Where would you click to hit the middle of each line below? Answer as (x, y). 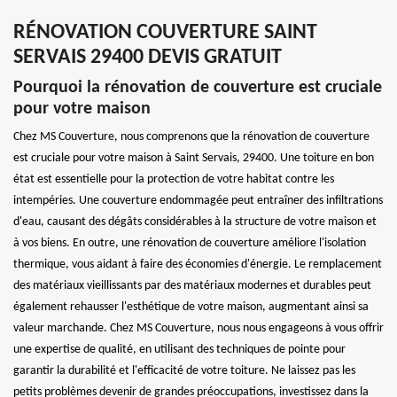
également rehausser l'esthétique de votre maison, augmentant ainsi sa (191, 307)
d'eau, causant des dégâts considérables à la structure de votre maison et (195, 222)
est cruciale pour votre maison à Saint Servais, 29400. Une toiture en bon (194, 158)
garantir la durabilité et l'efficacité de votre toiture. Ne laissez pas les (184, 371)
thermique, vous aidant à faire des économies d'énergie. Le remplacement (198, 265)
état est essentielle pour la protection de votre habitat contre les (174, 179)
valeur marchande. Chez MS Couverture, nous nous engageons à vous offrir (198, 328)
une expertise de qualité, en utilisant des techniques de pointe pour (179, 350)
